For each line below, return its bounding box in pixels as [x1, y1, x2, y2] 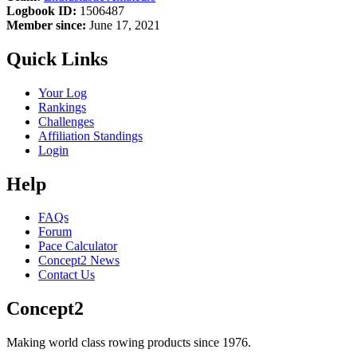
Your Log [38, 85, 87, 100]
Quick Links [6, 48, 108, 69]
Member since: [6, 18, 86, 32]
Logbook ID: [6, 3, 76, 18]
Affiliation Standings [38, 128, 143, 143]
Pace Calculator [38, 239, 117, 253]
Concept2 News [38, 253, 120, 268]
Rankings [38, 100, 86, 114]
